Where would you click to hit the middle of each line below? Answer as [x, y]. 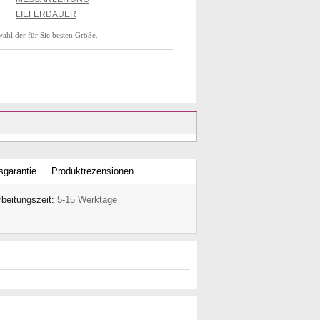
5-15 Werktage [87, 200]
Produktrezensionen [92, 171]
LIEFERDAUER [46, 14]
